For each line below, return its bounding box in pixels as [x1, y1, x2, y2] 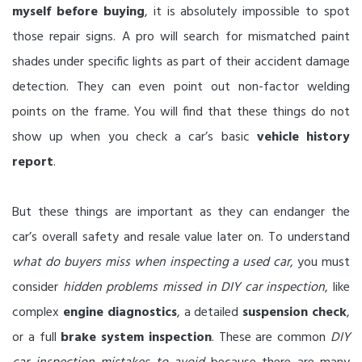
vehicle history [256, 127, 351, 149]
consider [12, 277, 63, 299]
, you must [290, 252, 351, 274]
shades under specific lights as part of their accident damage [12, 52, 350, 74]
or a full [12, 327, 61, 349]
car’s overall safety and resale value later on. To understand [12, 227, 350, 249]
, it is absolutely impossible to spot [144, 2, 350, 23]
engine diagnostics [62, 302, 177, 324]
